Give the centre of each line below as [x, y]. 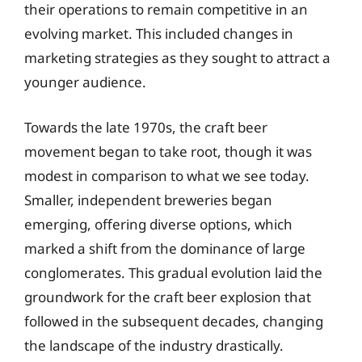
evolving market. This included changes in [159, 34]
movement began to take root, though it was [168, 151]
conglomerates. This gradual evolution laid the [173, 272]
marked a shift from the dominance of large [165, 248]
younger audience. [85, 82]
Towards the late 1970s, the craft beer [146, 127]
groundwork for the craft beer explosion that [168, 297]
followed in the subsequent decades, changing [174, 321]
